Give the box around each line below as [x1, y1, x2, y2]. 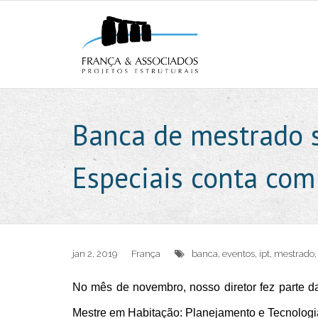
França [131, 248, 160, 259]
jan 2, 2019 [72, 248, 117, 259]
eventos [222, 248, 255, 259]
